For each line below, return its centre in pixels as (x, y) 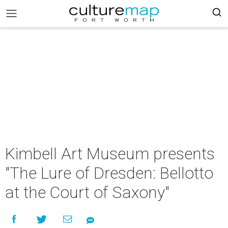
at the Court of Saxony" (87, 192)
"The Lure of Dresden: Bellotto (109, 173)
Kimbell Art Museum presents (110, 154)
